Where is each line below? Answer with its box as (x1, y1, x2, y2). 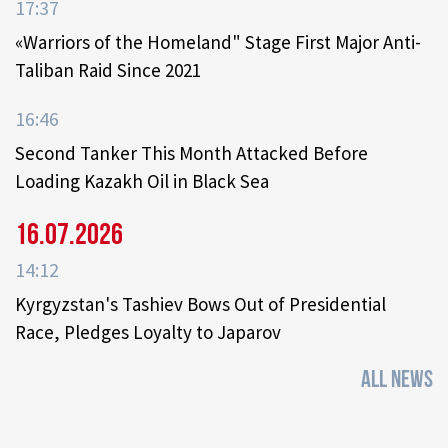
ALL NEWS (361, 365, 433, 395)
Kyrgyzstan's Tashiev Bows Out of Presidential (15, 292, 386, 317)
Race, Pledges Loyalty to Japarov (15, 320, 281, 345)
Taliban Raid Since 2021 (15, 58, 201, 83)
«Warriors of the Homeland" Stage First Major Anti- (15, 30, 421, 55)
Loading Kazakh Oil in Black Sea (15, 169, 269, 194)
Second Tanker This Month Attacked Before (15, 141, 368, 166)
